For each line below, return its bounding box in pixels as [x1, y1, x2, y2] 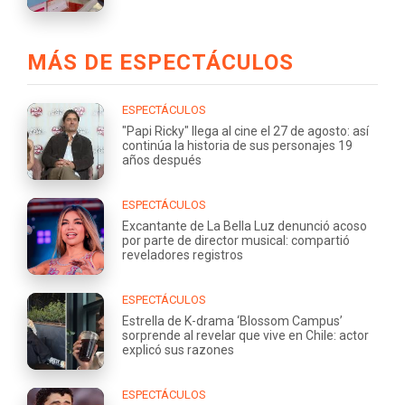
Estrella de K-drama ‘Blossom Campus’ [122, 314, 343, 329]
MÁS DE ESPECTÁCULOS [27, 50, 294, 76]
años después [122, 153, 202, 168]
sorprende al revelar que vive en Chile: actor [122, 328, 369, 344]
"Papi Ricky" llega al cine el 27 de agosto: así [122, 124, 369, 139]
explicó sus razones [122, 343, 234, 358]
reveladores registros [122, 248, 243, 263]
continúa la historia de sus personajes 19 [122, 138, 353, 154]
